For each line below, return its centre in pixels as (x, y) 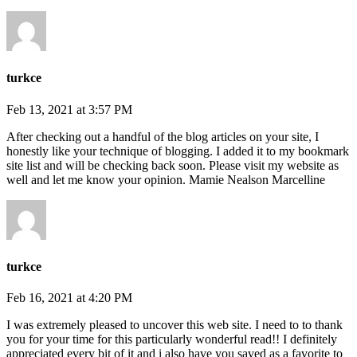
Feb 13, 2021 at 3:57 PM (69, 109)
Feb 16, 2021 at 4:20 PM (69, 298)
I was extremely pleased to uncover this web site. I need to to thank (175, 325)
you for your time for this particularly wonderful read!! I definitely (172, 339)
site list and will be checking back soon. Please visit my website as (173, 165)
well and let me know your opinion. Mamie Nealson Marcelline (166, 179)
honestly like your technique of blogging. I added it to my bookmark (178, 151)
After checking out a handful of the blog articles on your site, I (163, 136)
